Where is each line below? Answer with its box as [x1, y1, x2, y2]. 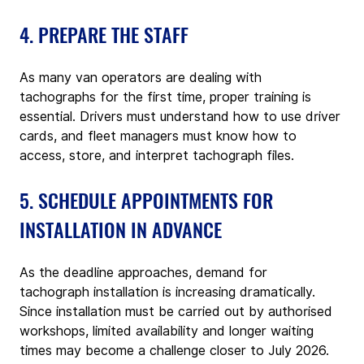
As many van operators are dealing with [19, 69, 266, 85]
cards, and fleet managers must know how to [19, 128, 301, 144]
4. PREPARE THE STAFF [19, 19, 188, 49]
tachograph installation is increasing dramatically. [19, 284, 319, 300]
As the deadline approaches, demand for [19, 264, 271, 280]
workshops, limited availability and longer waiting [19, 323, 318, 339]
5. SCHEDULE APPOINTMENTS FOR [19, 184, 278, 214]
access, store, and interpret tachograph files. [19, 147, 294, 163]
